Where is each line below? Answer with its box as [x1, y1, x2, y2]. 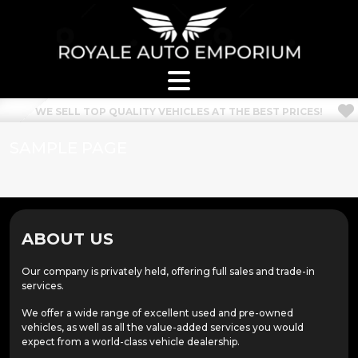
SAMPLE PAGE [10, 138, 127, 157]
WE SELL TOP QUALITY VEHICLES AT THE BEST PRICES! [35, 105, 323, 117]
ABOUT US [22, 229, 113, 249]
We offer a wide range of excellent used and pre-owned [22, 307, 293, 319]
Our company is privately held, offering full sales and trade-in [22, 265, 315, 277]
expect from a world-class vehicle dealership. [22, 336, 240, 348]
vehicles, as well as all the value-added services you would [22, 321, 304, 333]
